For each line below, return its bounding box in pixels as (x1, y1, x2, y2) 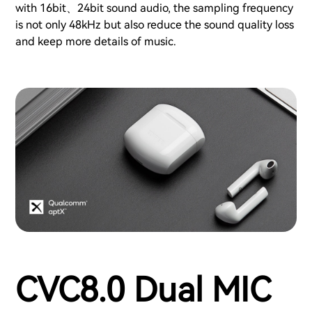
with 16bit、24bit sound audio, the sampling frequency (15, 1, 293, 15)
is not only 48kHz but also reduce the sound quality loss (15, 18, 294, 32)
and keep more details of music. (15, 35, 176, 49)
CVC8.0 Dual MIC (15, 270, 271, 311)
